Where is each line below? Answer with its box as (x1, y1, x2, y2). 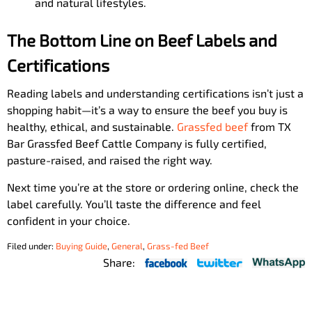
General (111, 240, 143, 251)
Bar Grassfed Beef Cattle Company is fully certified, (7, 136, 267, 150)
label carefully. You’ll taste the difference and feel (7, 197, 261, 210)
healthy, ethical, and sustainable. (7, 120, 177, 133)
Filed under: (7, 240, 56, 251)
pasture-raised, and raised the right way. (7, 153, 212, 166)
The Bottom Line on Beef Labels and (7, 30, 277, 50)
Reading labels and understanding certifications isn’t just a (7, 86, 304, 100)
